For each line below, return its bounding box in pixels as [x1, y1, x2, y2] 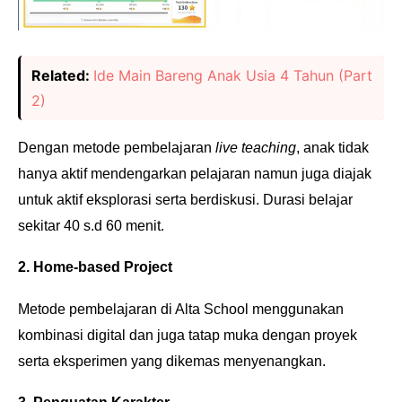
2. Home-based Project [18, 258, 172, 275]
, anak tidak [296, 139, 369, 155]
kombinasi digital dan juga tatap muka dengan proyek [18, 327, 357, 343]
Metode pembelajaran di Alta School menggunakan [18, 301, 344, 317]
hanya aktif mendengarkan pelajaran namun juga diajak [18, 165, 371, 181]
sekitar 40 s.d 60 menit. [18, 217, 164, 233]
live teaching [215, 139, 296, 155]
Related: [31, 66, 93, 84]
